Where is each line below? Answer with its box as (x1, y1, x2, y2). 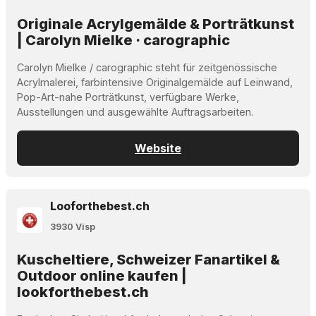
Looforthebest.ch (50, 199, 150, 213)
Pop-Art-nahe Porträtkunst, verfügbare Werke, (17, 90, 239, 103)
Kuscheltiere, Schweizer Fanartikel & (17, 251, 280, 269)
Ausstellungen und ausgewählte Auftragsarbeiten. (17, 105, 253, 118)
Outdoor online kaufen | (17, 267, 187, 285)
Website (135, 140, 181, 155)
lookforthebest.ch (17, 284, 149, 301)
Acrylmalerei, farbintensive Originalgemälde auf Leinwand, (17, 75, 293, 88)
